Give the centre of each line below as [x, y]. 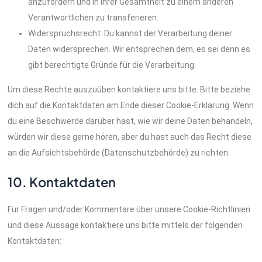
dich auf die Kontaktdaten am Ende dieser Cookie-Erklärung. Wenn [131, 105]
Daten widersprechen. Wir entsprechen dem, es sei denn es [139, 49]
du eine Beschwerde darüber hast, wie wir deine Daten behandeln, [130, 121]
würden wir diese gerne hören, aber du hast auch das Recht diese [130, 137]
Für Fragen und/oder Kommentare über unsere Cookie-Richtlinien [129, 210]
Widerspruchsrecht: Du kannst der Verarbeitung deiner [130, 33]
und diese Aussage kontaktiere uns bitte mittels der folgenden [125, 225]
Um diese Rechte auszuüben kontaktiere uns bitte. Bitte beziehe [129, 89]
